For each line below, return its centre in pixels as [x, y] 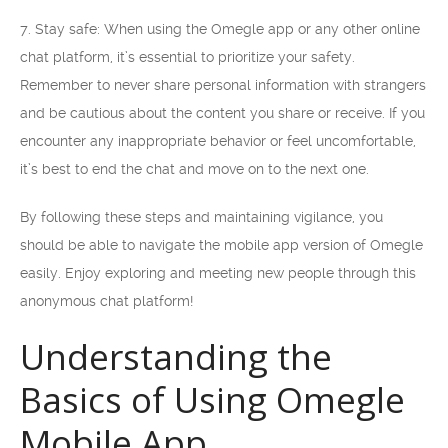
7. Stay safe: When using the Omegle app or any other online [220, 29]
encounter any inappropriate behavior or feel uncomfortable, [218, 141]
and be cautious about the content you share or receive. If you [222, 113]
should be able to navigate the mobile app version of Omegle [221, 245]
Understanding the [176, 356]
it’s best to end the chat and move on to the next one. [194, 169]
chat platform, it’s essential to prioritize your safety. [187, 57]
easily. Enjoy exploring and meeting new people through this [218, 273]
